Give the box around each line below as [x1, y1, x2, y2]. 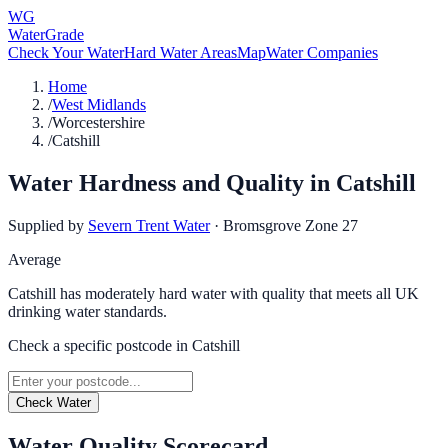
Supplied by [8, 216, 84, 234]
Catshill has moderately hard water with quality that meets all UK [8, 284, 419, 302]
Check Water [16, 394, 91, 410]
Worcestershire [52, 114, 145, 131]
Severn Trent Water [88, 216, 210, 234]
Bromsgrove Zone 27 [223, 216, 358, 234]
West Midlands [52, 96, 146, 113]
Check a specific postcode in [8, 336, 192, 354]
